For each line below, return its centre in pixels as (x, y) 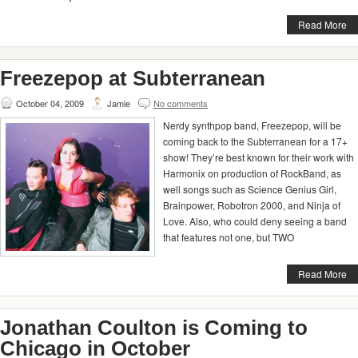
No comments (181, 103)
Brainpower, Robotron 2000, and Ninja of (252, 205)
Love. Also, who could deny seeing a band (255, 221)
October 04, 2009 (50, 103)
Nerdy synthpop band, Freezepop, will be (252, 125)
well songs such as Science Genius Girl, (250, 189)
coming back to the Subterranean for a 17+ (255, 141)
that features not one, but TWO (229, 237)
